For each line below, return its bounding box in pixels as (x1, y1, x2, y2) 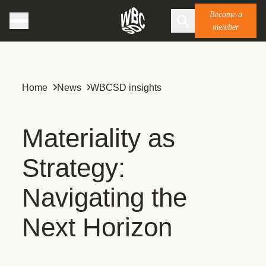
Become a (209, 9, 242, 19)
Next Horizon (22, 213, 172, 242)
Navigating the (22, 183, 187, 212)
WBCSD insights (90, 83, 161, 93)
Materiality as (22, 123, 175, 153)
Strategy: (22, 153, 125, 182)
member (213, 22, 239, 31)
